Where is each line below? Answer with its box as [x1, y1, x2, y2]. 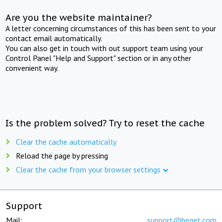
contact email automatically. [5, 33, 103, 43]
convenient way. [5, 62, 59, 73]
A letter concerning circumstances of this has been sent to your [5, 23, 217, 33]
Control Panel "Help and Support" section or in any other [5, 53, 192, 63]
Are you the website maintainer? [5, 11, 152, 23]
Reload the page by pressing [16, 150, 108, 161]
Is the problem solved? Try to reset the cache [5, 117, 205, 129]
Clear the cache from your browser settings [16, 164, 161, 174]
